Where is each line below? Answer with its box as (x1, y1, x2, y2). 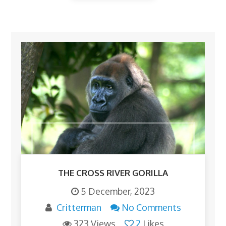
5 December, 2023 (81, 186, 155, 197)
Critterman (56, 202, 101, 213)
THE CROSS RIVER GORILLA (58, 167, 168, 179)
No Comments (121, 202, 181, 213)
